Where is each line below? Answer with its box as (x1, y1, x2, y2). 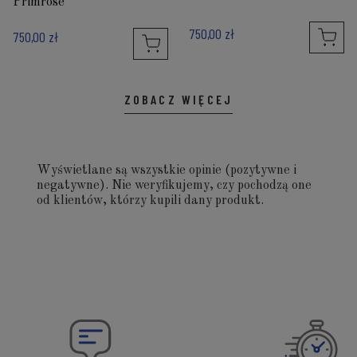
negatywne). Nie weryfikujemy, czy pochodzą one (37, 178, 312, 192)
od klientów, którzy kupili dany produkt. (37, 194, 264, 207)
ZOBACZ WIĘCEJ (124, 91, 233, 107)
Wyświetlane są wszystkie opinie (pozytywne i (37, 163, 296, 177)
